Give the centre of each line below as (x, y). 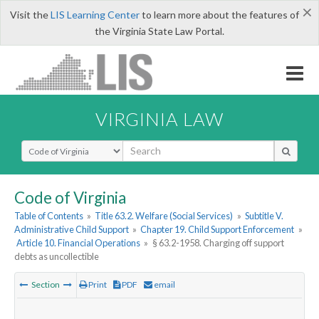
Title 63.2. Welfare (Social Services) (164, 216)
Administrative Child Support (72, 230)
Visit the (30, 15)
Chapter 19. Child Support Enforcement (218, 230)
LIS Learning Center (95, 15)
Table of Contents (49, 216)
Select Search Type (64, 146)
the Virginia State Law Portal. (159, 31)
